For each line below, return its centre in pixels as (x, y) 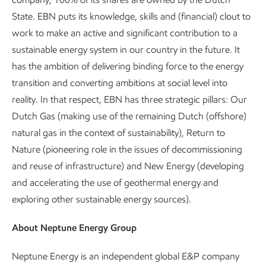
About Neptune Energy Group (74, 228)
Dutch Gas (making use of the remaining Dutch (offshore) (129, 116)
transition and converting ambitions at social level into (120, 83)
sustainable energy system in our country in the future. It (126, 50)
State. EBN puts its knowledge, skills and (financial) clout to (131, 16)
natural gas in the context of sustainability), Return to (118, 133)
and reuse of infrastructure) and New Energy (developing (128, 166)
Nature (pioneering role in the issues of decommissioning (127, 149)
